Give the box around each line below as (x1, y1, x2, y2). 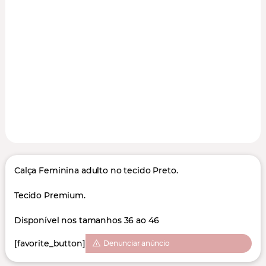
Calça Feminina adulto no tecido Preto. (14, 165, 178, 176)
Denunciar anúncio (103, 239, 170, 248)
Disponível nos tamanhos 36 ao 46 (14, 215, 159, 226)
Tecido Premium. (14, 190, 85, 201)
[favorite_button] (14, 238, 85, 249)
